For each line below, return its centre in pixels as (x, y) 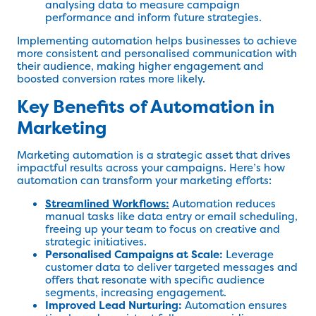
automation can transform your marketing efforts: (144, 180)
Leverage (248, 254)
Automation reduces (223, 203)
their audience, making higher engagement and (140, 66)
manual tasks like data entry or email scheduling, (171, 216)
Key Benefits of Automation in (146, 107)
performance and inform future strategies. (153, 17)
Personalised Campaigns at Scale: (134, 254)
